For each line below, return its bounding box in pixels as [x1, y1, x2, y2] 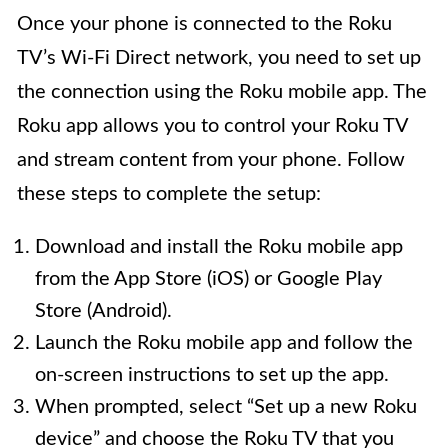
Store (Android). [35, 301, 172, 322]
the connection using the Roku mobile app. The [17, 82, 427, 103]
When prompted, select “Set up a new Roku [35, 397, 417, 418]
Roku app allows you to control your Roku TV [17, 116, 408, 137]
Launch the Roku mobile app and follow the [35, 333, 413, 354]
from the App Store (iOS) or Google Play [35, 269, 382, 290]
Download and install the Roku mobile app [35, 237, 403, 258]
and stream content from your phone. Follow [17, 150, 405, 171]
